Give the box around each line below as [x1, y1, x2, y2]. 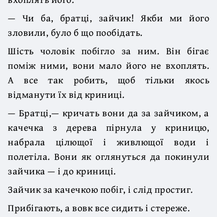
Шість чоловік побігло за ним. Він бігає [8, 43, 209, 58]
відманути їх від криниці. [8, 87, 125, 101]
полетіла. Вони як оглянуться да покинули [8, 149, 209, 163]
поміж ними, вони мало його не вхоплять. [8, 58, 209, 72]
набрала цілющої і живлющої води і [8, 134, 209, 149]
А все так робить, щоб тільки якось [8, 72, 209, 87]
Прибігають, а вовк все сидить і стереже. [8, 200, 190, 215]
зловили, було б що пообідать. [8, 25, 143, 39]
